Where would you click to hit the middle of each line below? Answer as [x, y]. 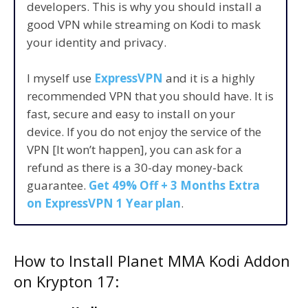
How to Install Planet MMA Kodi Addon [152, 260]
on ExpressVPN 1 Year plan [104, 203]
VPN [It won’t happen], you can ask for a [134, 150]
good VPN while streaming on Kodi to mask [144, 25]
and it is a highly [209, 78]
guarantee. [58, 186]
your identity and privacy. [97, 43]
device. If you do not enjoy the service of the [144, 132]
